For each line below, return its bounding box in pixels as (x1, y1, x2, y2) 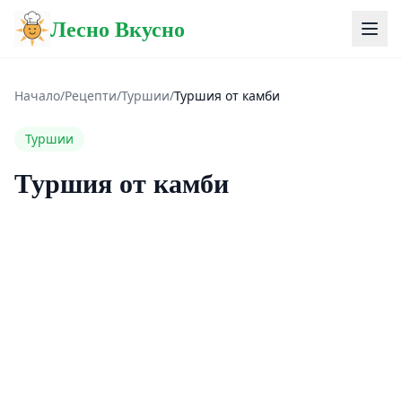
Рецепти (65, 87, 117, 104)
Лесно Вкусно (50, 13, 185, 44)
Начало (14, 87, 60, 104)
